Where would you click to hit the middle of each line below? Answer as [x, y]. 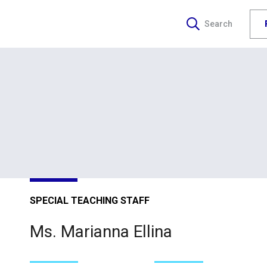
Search [219, 24]
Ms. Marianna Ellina [101, 232]
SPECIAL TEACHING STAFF [89, 200]
